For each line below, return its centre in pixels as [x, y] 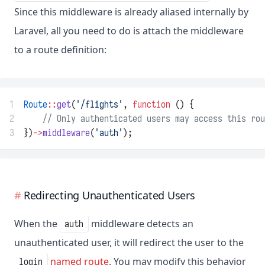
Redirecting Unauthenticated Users [109, 195]
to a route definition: [60, 50]
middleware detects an [141, 224]
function [151, 104]
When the [37, 224]
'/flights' [99, 104]
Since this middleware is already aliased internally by [131, 12]
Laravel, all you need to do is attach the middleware [129, 31]
